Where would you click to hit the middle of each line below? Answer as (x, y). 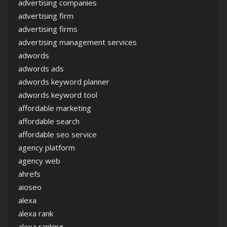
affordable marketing (55, 108)
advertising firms (48, 29)
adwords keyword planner (64, 82)
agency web (39, 161)
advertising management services (78, 42)
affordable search (49, 121)
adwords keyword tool (58, 95)
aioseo (30, 187)
